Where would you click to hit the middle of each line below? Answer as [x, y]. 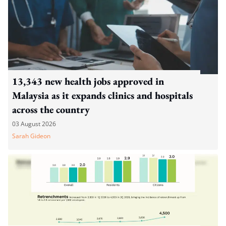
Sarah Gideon [31, 136]
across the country [51, 109]
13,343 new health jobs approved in [88, 81]
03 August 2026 [34, 124]
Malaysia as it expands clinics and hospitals [102, 95]
